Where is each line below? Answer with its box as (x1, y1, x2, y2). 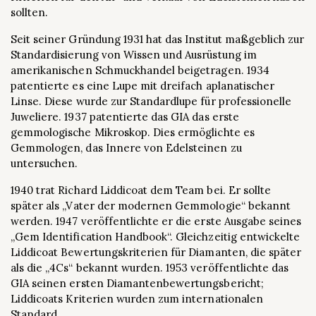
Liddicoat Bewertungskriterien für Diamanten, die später (11, 245, 302, 259)
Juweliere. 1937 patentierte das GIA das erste (11, 110, 239, 123)
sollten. (11, 6, 49, 19)
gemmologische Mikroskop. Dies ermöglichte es (11, 126, 255, 139)
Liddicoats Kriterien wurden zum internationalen (11, 292, 263, 305)
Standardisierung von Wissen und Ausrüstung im (11, 48, 257, 61)
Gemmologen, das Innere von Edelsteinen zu (11, 141, 242, 154)
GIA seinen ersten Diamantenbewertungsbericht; (11, 276, 264, 290)
